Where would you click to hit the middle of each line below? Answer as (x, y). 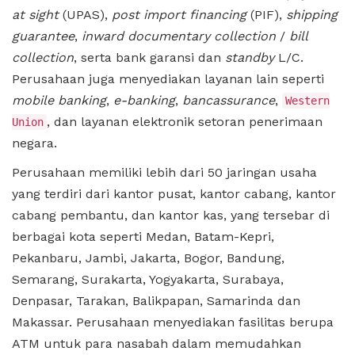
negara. (34, 143)
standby (250, 57)
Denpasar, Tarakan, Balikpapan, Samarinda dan (156, 300)
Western (307, 100)
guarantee (43, 36)
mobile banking (59, 100)
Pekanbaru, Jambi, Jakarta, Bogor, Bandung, (148, 258)
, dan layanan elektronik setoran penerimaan (185, 121)
